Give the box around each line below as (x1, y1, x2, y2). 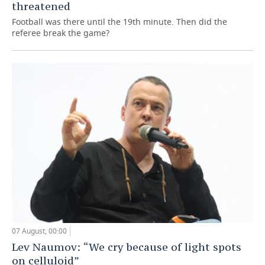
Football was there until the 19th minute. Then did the (12, 15, 227, 27)
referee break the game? (12, 27, 109, 38)
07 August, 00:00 (12, 226, 67, 237)
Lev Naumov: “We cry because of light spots (12, 240, 241, 254)
